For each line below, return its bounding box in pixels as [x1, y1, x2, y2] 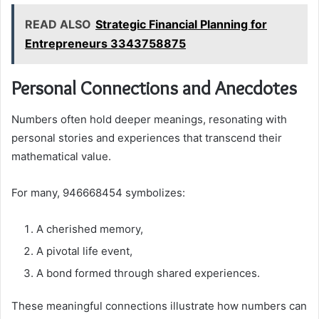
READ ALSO [25, 16, 91, 31]
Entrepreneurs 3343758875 [25, 36, 186, 51]
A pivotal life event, [36, 244, 132, 258]
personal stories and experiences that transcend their [11, 131, 282, 145]
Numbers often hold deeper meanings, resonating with [11, 113, 287, 127]
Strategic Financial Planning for [95, 16, 267, 31]
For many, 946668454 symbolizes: [11, 186, 185, 200]
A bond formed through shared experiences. [36, 266, 260, 281]
